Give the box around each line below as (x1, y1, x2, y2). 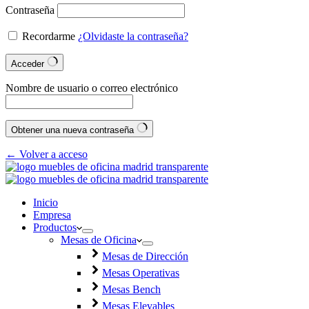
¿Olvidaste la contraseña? (78, 30, 188, 42)
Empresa (33, 209, 71, 221)
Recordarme (22, 30, 75, 42)
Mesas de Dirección (102, 250, 188, 262)
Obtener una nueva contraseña (11, 125, 137, 135)
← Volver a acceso (6, 148, 88, 160)
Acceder (11, 59, 47, 69)
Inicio (33, 197, 58, 208)
